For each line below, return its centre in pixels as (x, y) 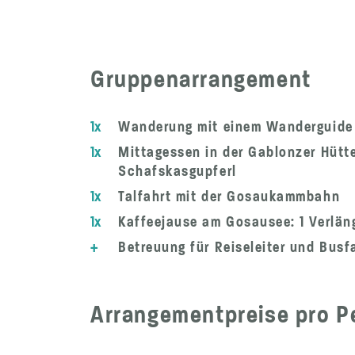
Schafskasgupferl (177, 171)
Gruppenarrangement (201, 79)
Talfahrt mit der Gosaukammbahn (229, 196)
